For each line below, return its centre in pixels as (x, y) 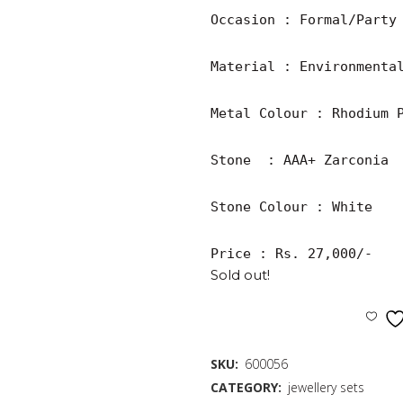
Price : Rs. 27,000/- (291, 254)
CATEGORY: (248, 387)
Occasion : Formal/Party (304, 20)
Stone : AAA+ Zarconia (300, 160)
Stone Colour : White (291, 207)
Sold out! (240, 275)
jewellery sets (326, 387)
